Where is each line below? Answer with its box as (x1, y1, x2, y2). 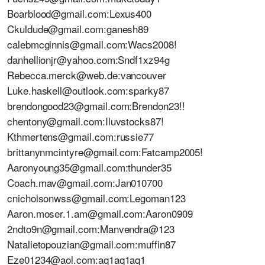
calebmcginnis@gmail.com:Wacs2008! (7, 37, 177, 51)
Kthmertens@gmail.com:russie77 (7, 129, 154, 144)
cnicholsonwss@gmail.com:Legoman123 (7, 190, 186, 205)
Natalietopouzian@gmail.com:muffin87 (7, 237, 176, 251)
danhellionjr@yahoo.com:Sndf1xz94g (7, 52, 170, 67)
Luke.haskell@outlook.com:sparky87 (7, 83, 169, 98)
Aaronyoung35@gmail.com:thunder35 (7, 160, 172, 174)
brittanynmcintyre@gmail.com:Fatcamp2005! (7, 144, 203, 159)
